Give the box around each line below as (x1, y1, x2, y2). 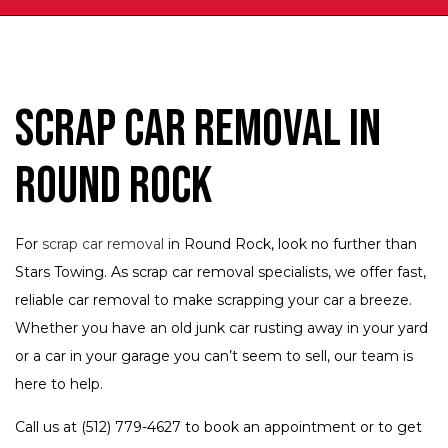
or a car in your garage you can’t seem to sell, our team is (15, 347, 413, 366)
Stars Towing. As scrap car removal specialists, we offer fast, (15, 263, 426, 282)
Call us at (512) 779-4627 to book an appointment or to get (15, 418, 422, 437)
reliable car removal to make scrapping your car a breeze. (15, 291, 412, 310)
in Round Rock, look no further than (164, 235, 417, 254)
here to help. (15, 375, 103, 394)
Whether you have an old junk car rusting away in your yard (15, 319, 428, 338)
